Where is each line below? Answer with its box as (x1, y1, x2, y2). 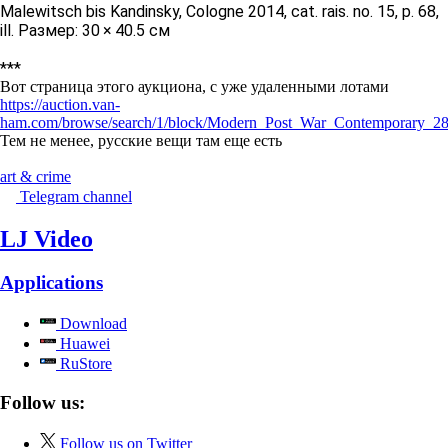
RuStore (56, 355, 112, 373)
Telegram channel (20, 187, 132, 205)
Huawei (56, 335, 110, 353)
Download (56, 315, 127, 333)
